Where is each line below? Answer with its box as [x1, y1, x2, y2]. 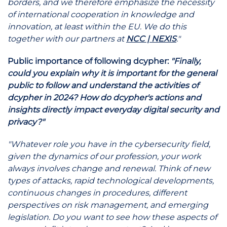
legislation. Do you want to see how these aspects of [8, 212, 217, 222]
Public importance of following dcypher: [8, 56, 171, 66]
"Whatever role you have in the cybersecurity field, [8, 139, 210, 149]
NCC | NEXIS [126, 34, 176, 44]
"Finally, [171, 56, 201, 66]
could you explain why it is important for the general [8, 68, 217, 78]
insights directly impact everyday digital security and [8, 105, 219, 115]
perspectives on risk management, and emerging [8, 200, 208, 210]
